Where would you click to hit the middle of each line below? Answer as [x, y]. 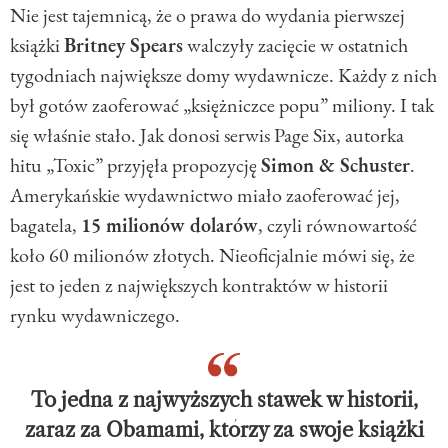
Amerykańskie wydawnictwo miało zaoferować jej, [205, 195]
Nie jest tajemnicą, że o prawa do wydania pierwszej [207, 15]
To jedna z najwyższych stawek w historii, [224, 400]
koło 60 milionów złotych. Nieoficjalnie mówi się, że [212, 255]
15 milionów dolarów [169, 225]
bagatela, [45, 225]
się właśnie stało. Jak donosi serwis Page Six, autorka [207, 135]
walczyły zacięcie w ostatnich [295, 45]
